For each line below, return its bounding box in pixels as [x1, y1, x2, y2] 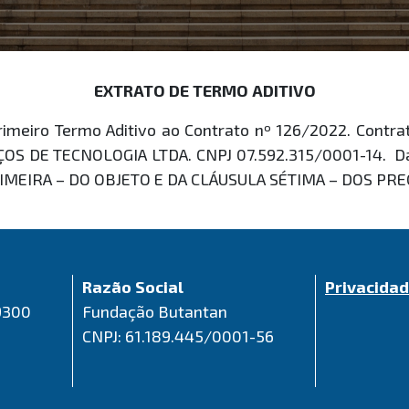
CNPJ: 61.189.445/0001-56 [82, 325, 274, 346]
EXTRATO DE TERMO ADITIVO [93, 80, 316, 100]
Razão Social [82, 276, 184, 297]
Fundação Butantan [82, 300, 227, 321]
